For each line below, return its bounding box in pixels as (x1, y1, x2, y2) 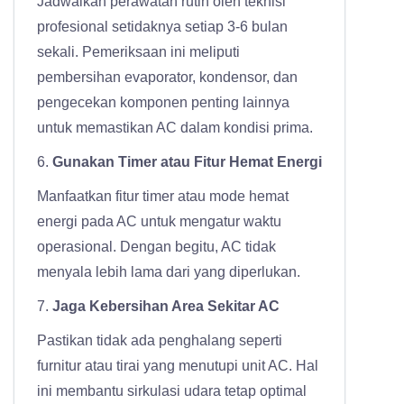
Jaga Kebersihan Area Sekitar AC (52, 298, 280, 315)
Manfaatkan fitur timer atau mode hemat (37, 188, 289, 205)
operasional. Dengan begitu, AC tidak (37, 239, 276, 255)
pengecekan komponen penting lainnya (37, 95, 289, 111)
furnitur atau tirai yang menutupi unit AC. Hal (37, 358, 318, 374)
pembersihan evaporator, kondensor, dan (37, 69, 298, 86)
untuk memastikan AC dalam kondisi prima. (37, 120, 313, 136)
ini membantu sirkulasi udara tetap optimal (37, 383, 307, 399)
